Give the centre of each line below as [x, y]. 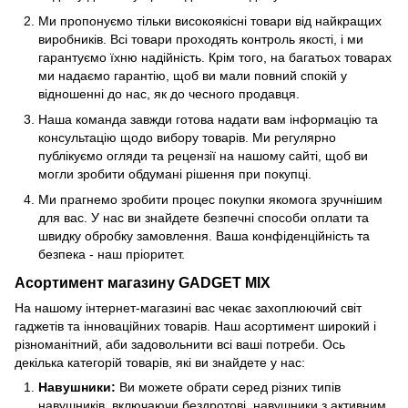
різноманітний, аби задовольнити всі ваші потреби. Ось [180, 345]
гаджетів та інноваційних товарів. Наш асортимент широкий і [195, 326]
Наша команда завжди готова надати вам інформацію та [208, 119]
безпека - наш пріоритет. [112, 255]
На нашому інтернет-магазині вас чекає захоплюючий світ [188, 308]
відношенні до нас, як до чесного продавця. [169, 93]
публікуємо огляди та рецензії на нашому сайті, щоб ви [203, 155]
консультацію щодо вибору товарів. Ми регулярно [187, 137]
